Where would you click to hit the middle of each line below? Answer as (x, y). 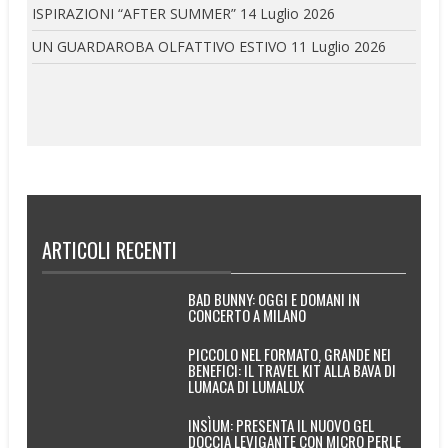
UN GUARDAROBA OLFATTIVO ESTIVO (160, 46)
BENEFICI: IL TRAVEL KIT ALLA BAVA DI (291, 370)
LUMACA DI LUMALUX (245, 386)
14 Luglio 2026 (288, 13)
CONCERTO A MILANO (246, 315)
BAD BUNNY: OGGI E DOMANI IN (273, 299)
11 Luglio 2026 (339, 46)
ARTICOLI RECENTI (110, 250)
